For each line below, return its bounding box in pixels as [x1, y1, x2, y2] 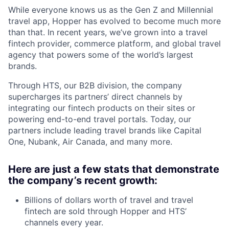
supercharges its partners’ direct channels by [8, 91, 182, 102]
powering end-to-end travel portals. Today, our [8, 113, 191, 124]
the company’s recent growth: [8, 174, 157, 187]
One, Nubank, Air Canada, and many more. [8, 136, 172, 147]
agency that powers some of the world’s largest [8, 49, 193, 60]
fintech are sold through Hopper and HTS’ [25, 205, 187, 216]
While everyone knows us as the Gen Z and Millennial [8, 4, 213, 15]
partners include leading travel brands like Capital [8, 125, 201, 135]
